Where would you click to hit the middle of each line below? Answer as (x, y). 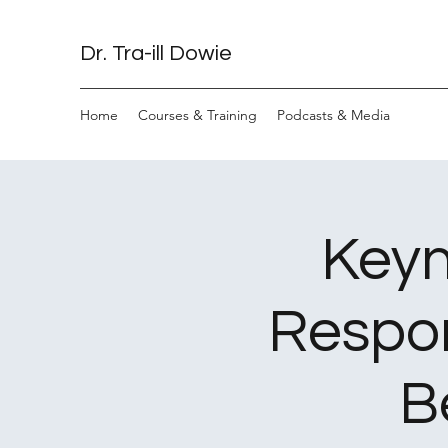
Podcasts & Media (333, 115)
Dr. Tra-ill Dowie (156, 53)
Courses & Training (197, 115)
